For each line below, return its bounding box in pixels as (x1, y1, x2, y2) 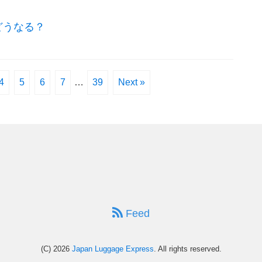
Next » (118, 77, 145, 87)
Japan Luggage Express (71, 244, 154, 253)
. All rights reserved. (153, 244, 222, 253)
